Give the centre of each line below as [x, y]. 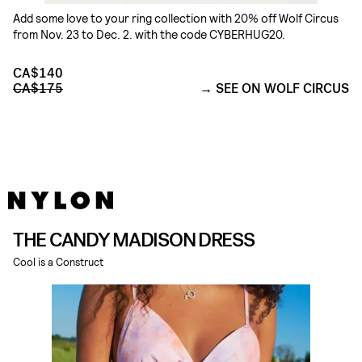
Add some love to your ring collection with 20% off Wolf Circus [176, 18]
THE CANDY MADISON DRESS [134, 240]
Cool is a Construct [58, 262]
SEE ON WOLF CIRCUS [282, 88]
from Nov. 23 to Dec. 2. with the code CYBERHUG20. [149, 34]
